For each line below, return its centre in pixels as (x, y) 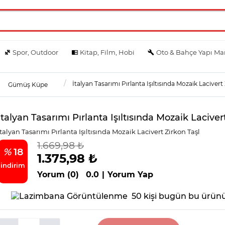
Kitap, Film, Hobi (107, 52)
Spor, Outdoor (36, 52)
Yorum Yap (130, 174)
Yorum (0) (58, 174)
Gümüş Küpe (28, 84)
